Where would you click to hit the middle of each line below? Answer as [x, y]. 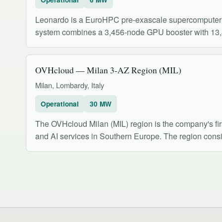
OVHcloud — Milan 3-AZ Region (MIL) [108, 70]
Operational [60, 104]
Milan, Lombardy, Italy [70, 85]
